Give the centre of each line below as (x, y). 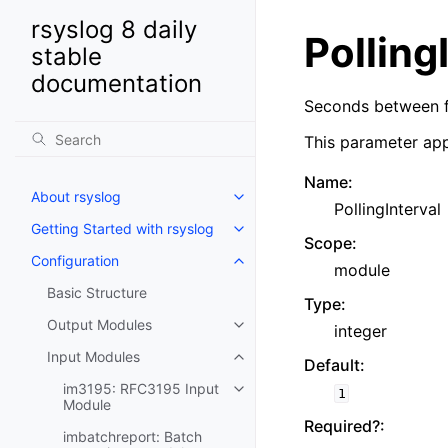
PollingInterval (387, 209)
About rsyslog (76, 196)
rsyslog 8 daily (114, 29)
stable (66, 56)
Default (332, 365)
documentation (116, 83)
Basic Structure (97, 292)
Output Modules (99, 324)
